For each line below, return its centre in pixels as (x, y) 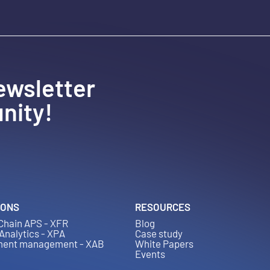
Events (150, 254)
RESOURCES (163, 207)
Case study (159, 233)
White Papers (164, 243)
